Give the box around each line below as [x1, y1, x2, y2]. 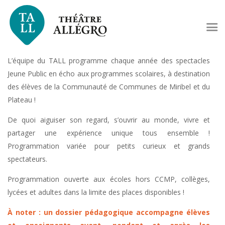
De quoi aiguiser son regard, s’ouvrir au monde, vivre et [8, 115, 210, 125]
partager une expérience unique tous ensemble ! [8, 128, 210, 138]
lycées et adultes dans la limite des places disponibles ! [8, 187, 184, 197]
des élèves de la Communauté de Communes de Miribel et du [8, 81, 210, 91]
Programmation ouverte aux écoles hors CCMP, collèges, [8, 174, 210, 184]
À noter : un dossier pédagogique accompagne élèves [8, 207, 210, 217]
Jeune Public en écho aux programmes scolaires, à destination [8, 68, 210, 78]
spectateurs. [8, 154, 47, 164]
